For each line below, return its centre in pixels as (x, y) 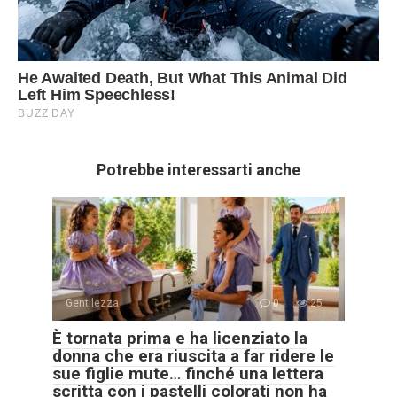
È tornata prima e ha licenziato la (180, 338)
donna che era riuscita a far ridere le (193, 355)
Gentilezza (92, 303)
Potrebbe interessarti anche (198, 169)
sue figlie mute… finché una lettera (188, 373)
